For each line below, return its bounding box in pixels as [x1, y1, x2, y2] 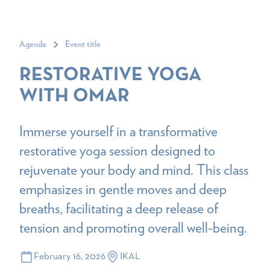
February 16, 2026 [34, 252, 105, 261]
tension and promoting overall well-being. [19, 219, 247, 236]
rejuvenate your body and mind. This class [19, 161, 248, 178]
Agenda [19, 40, 46, 49]
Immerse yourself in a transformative [19, 122, 218, 140]
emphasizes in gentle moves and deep [19, 180, 227, 198]
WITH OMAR [19, 88, 130, 105]
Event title [65, 40, 101, 49]
